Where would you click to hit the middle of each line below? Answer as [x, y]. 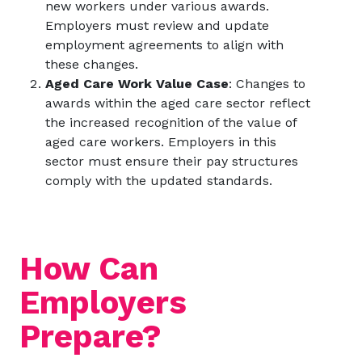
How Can [89, 269]
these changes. [92, 64]
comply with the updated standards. [159, 181]
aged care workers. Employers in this [161, 142]
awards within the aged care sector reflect [178, 103]
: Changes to [267, 84]
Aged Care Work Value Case [137, 84]
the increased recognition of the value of [171, 122]
